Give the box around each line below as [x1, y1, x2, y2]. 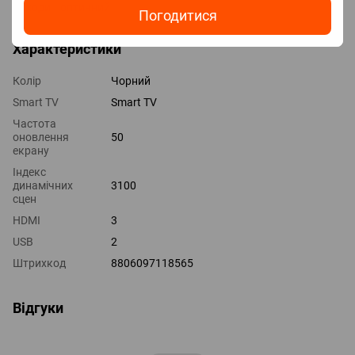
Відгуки [13, 299, 63, 316]
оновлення [13, 130, 69, 143]
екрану [13, 143, 49, 157]
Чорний [111, 74, 151, 87]
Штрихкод [13, 256, 66, 269]
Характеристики [13, 40, 121, 57]
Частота [13, 116, 56, 130]
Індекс [13, 165, 46, 178]
